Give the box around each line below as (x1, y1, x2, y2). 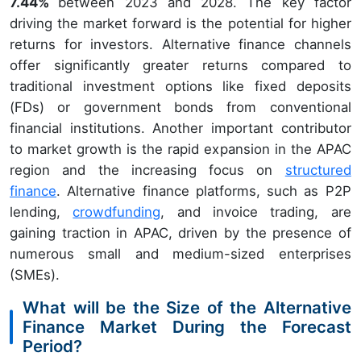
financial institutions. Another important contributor (10, 120, 351, 136)
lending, (10, 204, 73, 220)
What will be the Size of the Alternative (23, 297, 351, 317)
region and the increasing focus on (10, 162, 285, 178)
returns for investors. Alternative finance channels (10, 36, 351, 52)
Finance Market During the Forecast (23, 317, 351, 337)
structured (284, 162, 351, 178)
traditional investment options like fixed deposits (10, 78, 351, 94)
